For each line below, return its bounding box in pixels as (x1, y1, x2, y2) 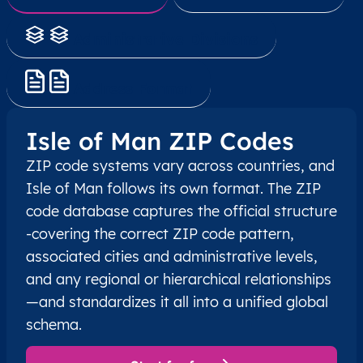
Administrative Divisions (74, 30, 258, 49)
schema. (26, 315, 82, 335)
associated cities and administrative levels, (26, 247, 318, 267)
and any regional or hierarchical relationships (26, 270, 331, 289)
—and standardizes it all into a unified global (26, 293, 328, 312)
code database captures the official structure (26, 202, 337, 221)
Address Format (74, 79, 192, 99)
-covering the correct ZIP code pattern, (26, 224, 294, 244)
